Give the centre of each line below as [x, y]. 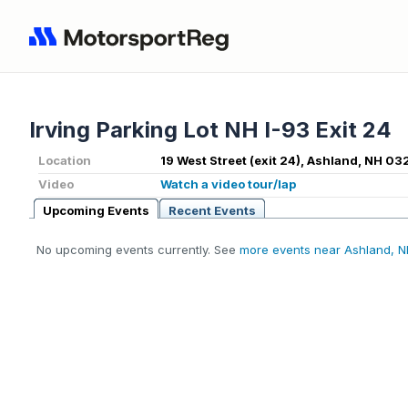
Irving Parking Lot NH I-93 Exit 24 [210, 130]
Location [65, 161]
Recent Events [212, 211]
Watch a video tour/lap [228, 184]
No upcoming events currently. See [138, 250]
